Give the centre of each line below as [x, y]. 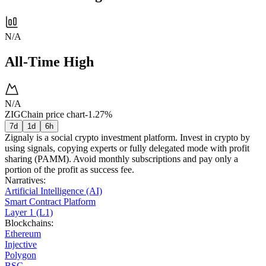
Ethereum [23, 233]
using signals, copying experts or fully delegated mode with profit [127, 148]
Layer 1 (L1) [29, 212]
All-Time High [49, 61]
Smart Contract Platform [50, 201]
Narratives [24, 180]
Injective [21, 244]
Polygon [20, 255]
